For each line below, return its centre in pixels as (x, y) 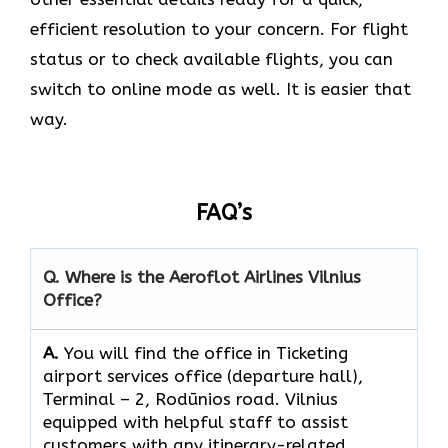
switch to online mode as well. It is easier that (220, 89)
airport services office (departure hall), (203, 376)
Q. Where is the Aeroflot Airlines (175, 277)
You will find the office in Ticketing (206, 353)
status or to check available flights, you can (211, 59)
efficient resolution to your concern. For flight (219, 29)
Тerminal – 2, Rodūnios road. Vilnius (190, 399)
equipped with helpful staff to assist (195, 422)
